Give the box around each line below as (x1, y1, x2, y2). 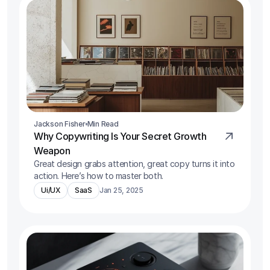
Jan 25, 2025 (99, 185, 143, 195)
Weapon (34, 144, 71, 157)
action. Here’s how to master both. (34, 170, 163, 181)
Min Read (87, 119, 119, 128)
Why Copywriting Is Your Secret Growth (34, 130, 207, 142)
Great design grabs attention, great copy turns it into (34, 158, 235, 169)
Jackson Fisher (34, 119, 86, 128)
